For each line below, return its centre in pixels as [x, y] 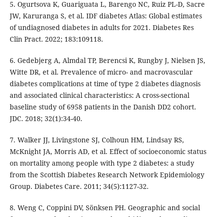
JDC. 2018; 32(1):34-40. [46, 119]
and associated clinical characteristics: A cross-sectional [99, 95]
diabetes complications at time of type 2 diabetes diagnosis [105, 84]
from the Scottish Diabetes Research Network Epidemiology [107, 175]
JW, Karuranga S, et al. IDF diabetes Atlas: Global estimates [106, 16]
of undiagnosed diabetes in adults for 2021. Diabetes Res [101, 28]
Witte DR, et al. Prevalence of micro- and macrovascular [101, 72]
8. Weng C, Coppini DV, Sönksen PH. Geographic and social [105, 208]
